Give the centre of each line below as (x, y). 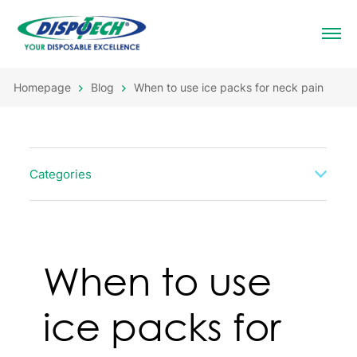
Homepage (42, 87)
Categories (61, 174)
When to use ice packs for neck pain (229, 87)
